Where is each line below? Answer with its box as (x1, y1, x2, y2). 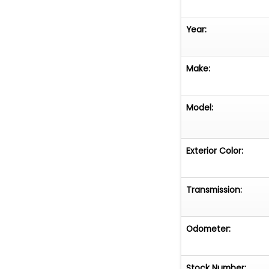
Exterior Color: (186, 144, 244, 157)
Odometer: (186, 222, 231, 235)
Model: (186, 101, 214, 114)
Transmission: (186, 183, 243, 196)
